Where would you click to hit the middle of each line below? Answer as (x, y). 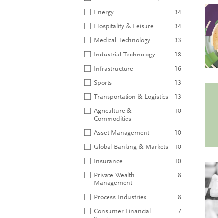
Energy (104, 13)
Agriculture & (113, 111)
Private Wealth (114, 176)
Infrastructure (114, 69)
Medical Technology (122, 41)
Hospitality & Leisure (124, 27)
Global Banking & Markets (131, 147)
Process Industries (120, 198)
